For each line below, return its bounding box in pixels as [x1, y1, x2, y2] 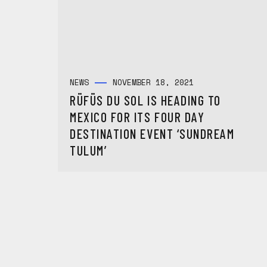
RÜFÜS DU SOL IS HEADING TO [70, 92, 222, 108]
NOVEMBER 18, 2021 [113, 76, 194, 88]
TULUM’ [70, 142, 107, 158]
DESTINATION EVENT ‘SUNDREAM [70, 126, 235, 141]
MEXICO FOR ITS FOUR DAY [70, 109, 205, 125]
